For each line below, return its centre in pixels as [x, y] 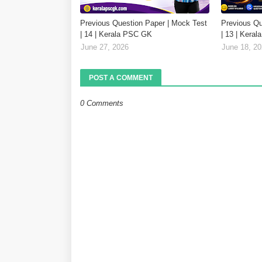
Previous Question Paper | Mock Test [144, 23]
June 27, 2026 [105, 47]
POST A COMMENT [121, 78]
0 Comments [102, 104]
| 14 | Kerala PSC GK [116, 35]
